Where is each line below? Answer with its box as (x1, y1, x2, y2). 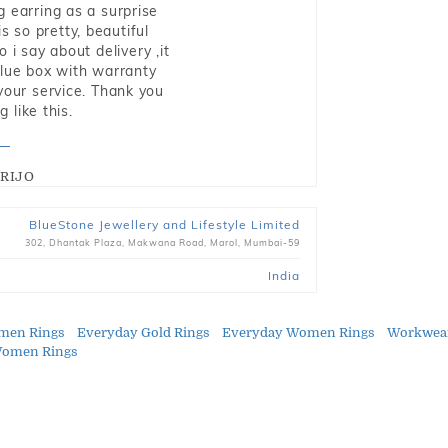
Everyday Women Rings (222, 325, 375, 340)
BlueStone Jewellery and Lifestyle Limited (28, 217, 300, 232)
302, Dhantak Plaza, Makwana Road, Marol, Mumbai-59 (24, 237, 300, 248)
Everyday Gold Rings (77, 325, 210, 340)
